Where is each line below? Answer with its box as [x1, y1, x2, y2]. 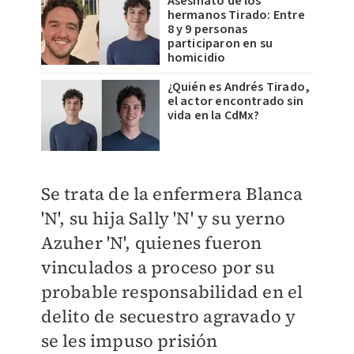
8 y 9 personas [167, 21, 248, 39]
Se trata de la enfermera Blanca [40, 182, 303, 206]
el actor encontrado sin [167, 92, 304, 111]
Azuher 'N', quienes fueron [40, 231, 262, 255]
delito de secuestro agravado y [40, 304, 296, 329]
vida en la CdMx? [167, 107, 260, 125]
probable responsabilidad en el [40, 280, 303, 304]
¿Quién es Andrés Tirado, [167, 78, 311, 96]
